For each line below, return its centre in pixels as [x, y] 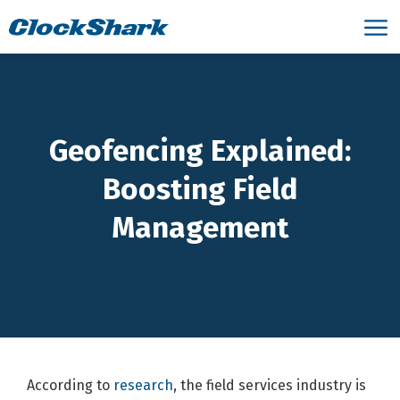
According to [70, 385]
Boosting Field [200, 190]
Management [200, 228]
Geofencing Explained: [200, 151]
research [143, 385]
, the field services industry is [270, 385]
